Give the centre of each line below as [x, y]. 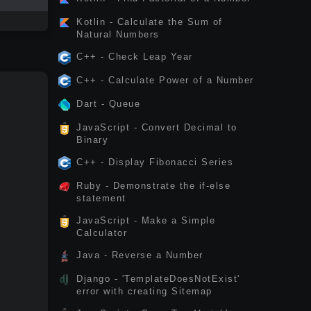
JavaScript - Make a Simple [146, 220]
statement [101, 198]
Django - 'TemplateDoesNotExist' [158, 279]
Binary [92, 140]
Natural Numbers [118, 34]
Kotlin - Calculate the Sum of [150, 22]
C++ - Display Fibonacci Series [155, 162]
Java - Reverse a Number [140, 255]
